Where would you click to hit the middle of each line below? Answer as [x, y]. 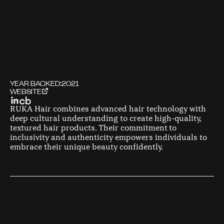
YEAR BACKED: [36, 84]
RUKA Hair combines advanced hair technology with [108, 109]
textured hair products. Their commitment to [93, 128]
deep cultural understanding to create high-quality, [106, 118]
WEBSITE [26, 92]
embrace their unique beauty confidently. [86, 147]
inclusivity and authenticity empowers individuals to [108, 137]
